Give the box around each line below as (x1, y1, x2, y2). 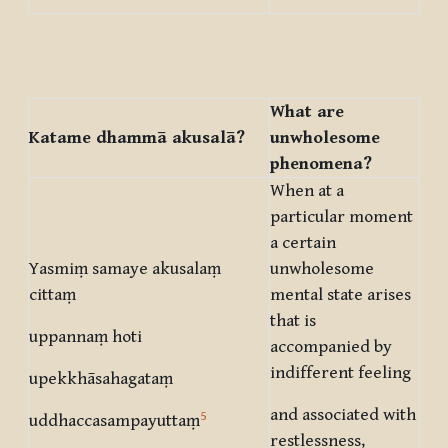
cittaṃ (29, 285, 76, 306)
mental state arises (270, 285, 411, 306)
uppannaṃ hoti (29, 327, 142, 348)
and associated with (270, 405, 416, 426)
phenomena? (270, 154, 372, 175)
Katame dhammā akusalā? (29, 128, 245, 149)
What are (270, 102, 344, 123)
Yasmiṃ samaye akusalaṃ (29, 259, 221, 280)
